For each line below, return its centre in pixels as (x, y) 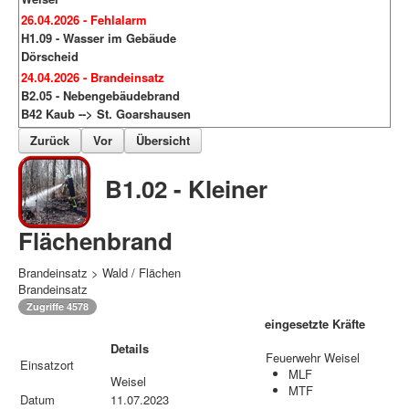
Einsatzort (47, 365)
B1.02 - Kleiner (186, 189)
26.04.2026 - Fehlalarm (84, 20)
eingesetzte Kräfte (315, 324)
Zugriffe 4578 (58, 307)
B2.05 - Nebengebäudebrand (100, 96)
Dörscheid (50, 57)
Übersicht (163, 141)
